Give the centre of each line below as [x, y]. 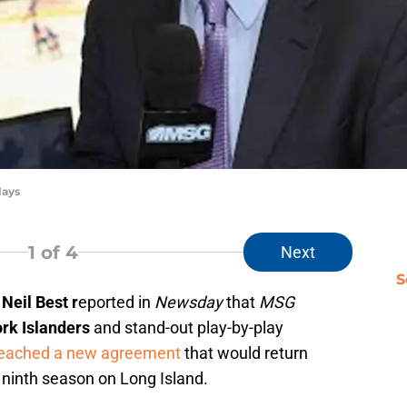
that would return [244, 353]
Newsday [189, 303]
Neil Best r [40, 303]
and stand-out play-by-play [187, 328]
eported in [116, 303]
